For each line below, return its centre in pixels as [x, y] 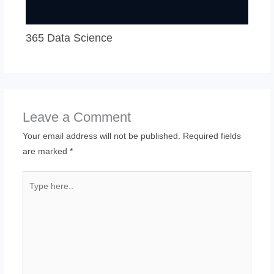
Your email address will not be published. [101, 136]
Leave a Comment [76, 117]
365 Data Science [69, 38]
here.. [33, 194]
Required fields [212, 136]
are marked [46, 151]
